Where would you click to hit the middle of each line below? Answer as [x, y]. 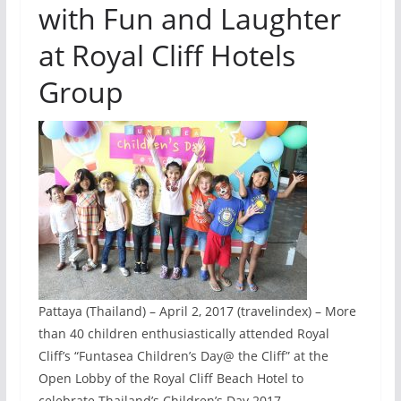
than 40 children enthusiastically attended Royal [183, 333]
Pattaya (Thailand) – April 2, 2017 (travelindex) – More [197, 311]
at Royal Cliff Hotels [166, 55]
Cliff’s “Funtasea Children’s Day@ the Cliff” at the [183, 356]
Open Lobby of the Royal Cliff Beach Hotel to [171, 378]
